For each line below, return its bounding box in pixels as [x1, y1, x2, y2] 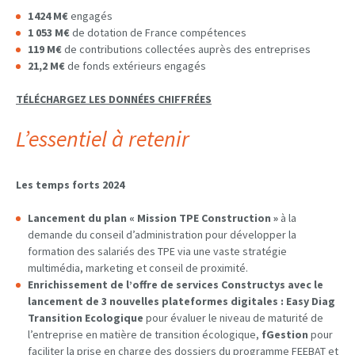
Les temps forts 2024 [16, 177, 127, 193]
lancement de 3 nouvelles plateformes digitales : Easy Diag [28, 294, 335, 309]
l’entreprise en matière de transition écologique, [28, 327, 261, 342]
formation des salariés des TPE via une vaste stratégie [28, 244, 287, 259]
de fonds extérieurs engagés [67, 59, 206, 74]
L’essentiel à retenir [16, 124, 194, 154]
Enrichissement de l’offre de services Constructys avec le [28, 277, 323, 292]
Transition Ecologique [28, 311, 146, 326]
